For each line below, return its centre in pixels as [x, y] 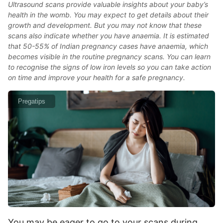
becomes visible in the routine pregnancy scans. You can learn [109, 56]
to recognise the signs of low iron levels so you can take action [110, 67]
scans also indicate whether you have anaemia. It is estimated [109, 36]
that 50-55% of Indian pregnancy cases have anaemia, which [108, 46]
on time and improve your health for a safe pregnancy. [97, 77]
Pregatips [32, 101]
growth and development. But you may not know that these [105, 25]
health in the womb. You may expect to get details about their [108, 15]
